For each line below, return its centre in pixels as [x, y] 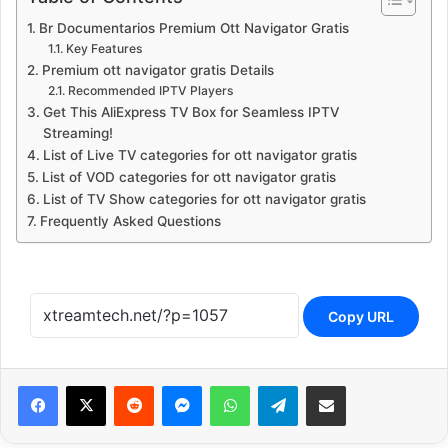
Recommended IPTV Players [150, 90]
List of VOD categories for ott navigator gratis [188, 176]
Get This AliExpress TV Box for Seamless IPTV [190, 111]
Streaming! [77, 132]
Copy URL [360, 317]
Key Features [104, 48]
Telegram [325, 384]
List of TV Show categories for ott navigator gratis [204, 198]
